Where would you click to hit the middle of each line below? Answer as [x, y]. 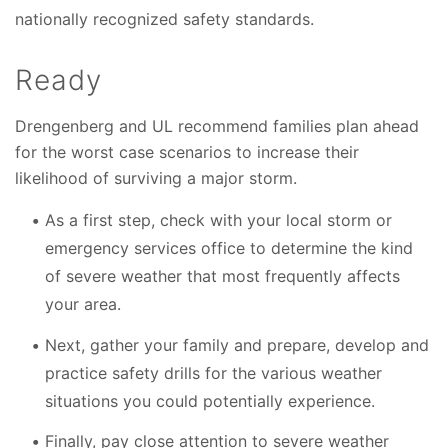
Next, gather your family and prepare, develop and [237, 344]
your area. [83, 304]
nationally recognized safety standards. [164, 19]
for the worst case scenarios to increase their [187, 152]
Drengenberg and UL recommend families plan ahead [217, 126]
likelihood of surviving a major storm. [156, 178]
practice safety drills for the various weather [213, 372]
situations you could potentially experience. [210, 400]
